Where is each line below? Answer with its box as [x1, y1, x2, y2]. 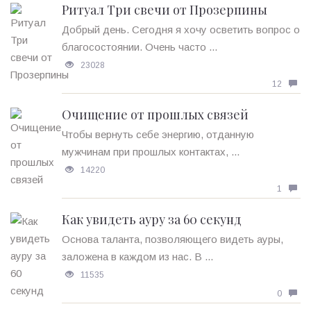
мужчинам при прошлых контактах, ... [62, 145, 239, 158]
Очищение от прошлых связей [62, 106, 249, 123]
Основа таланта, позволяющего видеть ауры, [62, 233, 283, 245]
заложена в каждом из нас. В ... [62, 250, 213, 262]
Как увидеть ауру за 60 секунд [62, 210, 242, 228]
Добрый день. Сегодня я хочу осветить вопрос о [62, 23, 300, 35]
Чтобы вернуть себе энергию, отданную [62, 128, 254, 140]
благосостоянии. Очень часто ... [62, 40, 217, 53]
